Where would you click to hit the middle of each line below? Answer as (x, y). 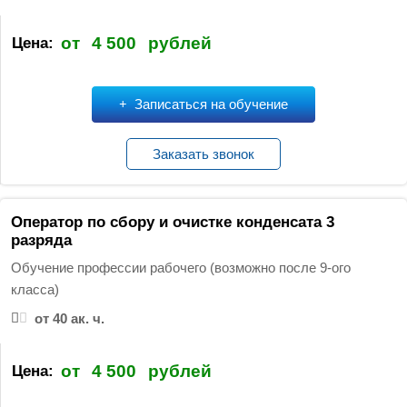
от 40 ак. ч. (69, 318)
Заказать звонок (204, 154)
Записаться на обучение (212, 104)
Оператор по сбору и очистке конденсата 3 (172, 222)
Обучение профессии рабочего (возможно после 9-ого (180, 267)
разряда (41, 240)
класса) (35, 289)
